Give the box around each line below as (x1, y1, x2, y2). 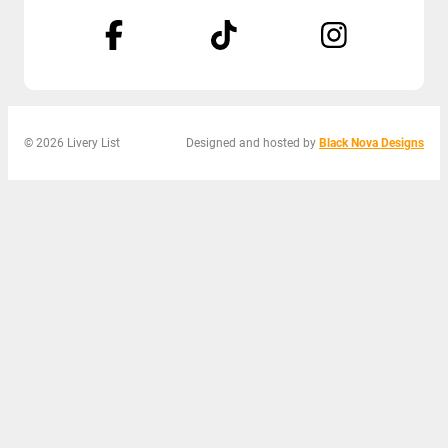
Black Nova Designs (319, 135, 424, 150)
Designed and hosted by (186, 135, 319, 150)
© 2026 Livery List (24, 135, 120, 150)
